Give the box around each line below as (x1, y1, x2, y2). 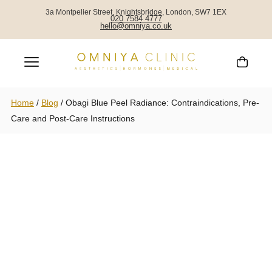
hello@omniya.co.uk (100, 21, 172, 31)
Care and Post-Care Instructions (10, 113, 135, 123)
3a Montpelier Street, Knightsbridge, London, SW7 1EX (46, 8, 226, 16)
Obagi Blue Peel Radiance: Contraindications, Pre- (65, 97, 259, 107)
